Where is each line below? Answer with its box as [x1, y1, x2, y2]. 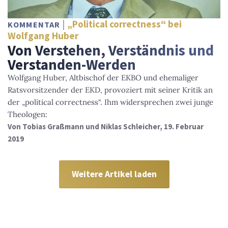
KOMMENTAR [8, 19, 63, 30]
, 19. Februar [160, 121, 204, 131]
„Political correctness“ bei [67, 17, 182, 30]
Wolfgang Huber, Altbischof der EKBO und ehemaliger [8, 72, 198, 82]
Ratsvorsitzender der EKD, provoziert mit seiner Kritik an [8, 84, 213, 95]
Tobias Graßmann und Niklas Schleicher [22, 121, 160, 131]
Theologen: [8, 109, 47, 119]
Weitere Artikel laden [71, 168, 157, 180]
